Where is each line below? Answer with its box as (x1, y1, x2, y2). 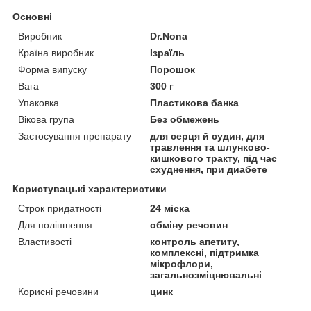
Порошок (150, 63, 196, 75)
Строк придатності (18, 202, 101, 214)
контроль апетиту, (150, 235, 240, 247)
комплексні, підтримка (150, 246, 260, 258)
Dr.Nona (150, 30, 188, 42)
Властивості (18, 235, 72, 247)
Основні (12, 10, 52, 22)
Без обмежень (150, 113, 220, 125)
